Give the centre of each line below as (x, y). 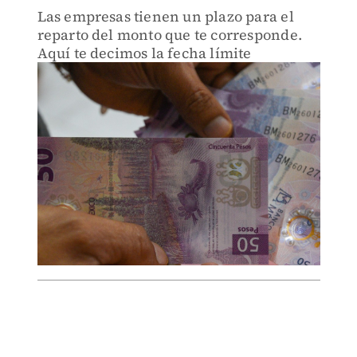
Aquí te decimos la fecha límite (144, 53)
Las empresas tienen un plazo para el (165, 16)
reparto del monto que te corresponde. (169, 35)
